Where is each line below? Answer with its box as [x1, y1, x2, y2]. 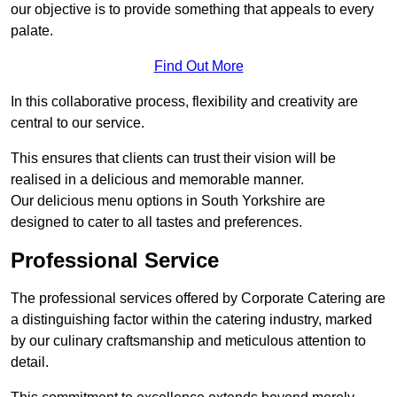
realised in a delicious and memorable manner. [11, 172, 304, 188]
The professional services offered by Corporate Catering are [11, 291, 385, 307]
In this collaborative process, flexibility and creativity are [11, 94, 358, 110]
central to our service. [11, 115, 144, 131]
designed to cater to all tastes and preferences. [11, 214, 302, 230]
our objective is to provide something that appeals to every [11, 2, 374, 18]
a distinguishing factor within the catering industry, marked [11, 312, 372, 328]
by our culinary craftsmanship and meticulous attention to [11, 333, 366, 349]
